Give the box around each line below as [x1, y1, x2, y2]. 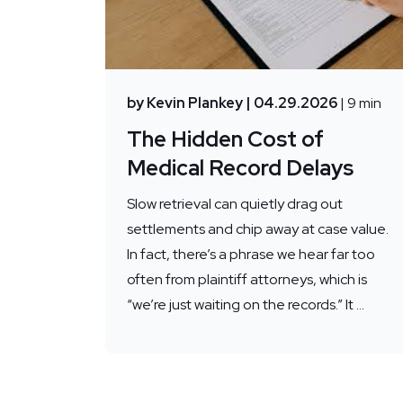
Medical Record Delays [127, 153, 354, 182]
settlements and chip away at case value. [127, 219, 389, 238]
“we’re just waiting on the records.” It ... [127, 294, 364, 314]
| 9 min [340, 93, 381, 112]
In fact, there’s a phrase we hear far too [127, 244, 375, 264]
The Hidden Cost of [127, 124, 324, 153]
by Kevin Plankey [127, 93, 243, 112]
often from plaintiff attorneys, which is [127, 269, 367, 289]
